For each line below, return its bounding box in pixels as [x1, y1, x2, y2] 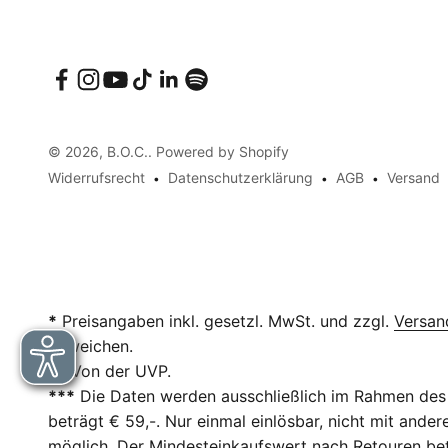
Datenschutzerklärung [168, 169, 313, 187]
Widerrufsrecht [48, 169, 145, 187]
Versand [387, 169, 440, 187]
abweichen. [48, 336, 133, 357]
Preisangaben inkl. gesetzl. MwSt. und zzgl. [57, 311, 394, 332]
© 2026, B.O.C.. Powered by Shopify [48, 143, 289, 161]
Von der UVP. [66, 361, 171, 382]
